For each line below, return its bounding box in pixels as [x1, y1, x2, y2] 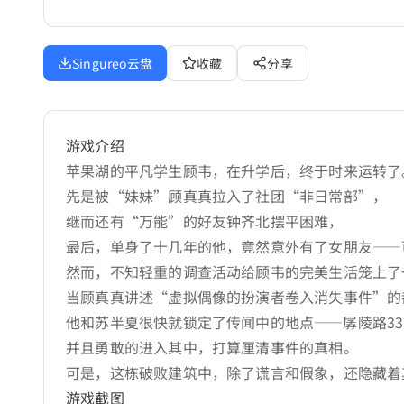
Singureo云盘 [72, 54, 152, 72]
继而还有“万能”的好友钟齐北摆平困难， [66, 210, 344, 232]
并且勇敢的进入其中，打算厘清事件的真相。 [66, 336, 358, 358]
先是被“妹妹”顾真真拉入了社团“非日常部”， [66, 185, 388, 207]
